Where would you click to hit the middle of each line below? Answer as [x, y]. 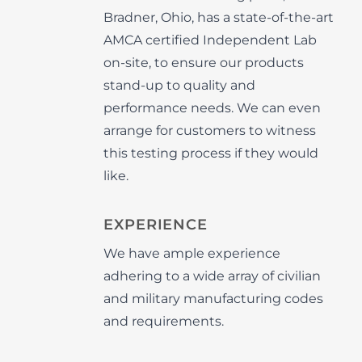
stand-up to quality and [179, 85]
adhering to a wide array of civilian [212, 276]
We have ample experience [192, 253]
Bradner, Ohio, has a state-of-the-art [219, 17]
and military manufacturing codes [213, 299]
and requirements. [164, 321]
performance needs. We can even [212, 108]
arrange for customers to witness [210, 130]
